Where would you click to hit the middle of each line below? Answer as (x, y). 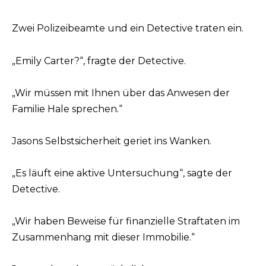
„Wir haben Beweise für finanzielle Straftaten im (126, 221)
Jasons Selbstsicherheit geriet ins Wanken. (112, 141)
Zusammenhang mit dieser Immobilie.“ (103, 237)
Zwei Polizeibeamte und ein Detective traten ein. (128, 28)
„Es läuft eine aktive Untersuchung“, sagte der (122, 173)
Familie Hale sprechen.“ (67, 109)
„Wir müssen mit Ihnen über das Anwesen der (121, 93)
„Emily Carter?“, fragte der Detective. (99, 61)
